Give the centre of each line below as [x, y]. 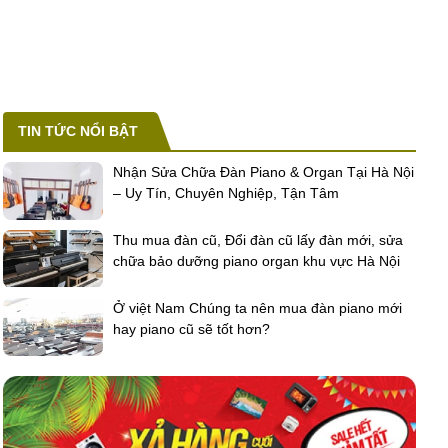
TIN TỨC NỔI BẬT [77, 131]
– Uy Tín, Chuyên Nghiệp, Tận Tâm [225, 193]
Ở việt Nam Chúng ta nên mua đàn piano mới [257, 308]
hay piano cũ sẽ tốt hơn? [191, 329]
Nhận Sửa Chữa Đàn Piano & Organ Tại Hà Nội [263, 172]
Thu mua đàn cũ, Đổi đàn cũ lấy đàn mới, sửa [257, 240]
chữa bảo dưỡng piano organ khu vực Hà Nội [256, 261]
